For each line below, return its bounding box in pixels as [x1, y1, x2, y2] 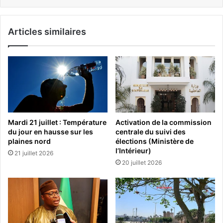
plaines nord [8, 136, 51, 145]
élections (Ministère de [115, 136, 194, 145]
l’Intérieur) [115, 146, 151, 155]
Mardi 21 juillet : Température [8, 117, 107, 126]
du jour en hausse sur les [8, 127, 93, 136]
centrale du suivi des [115, 127, 186, 136]
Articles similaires [8, 26, 86, 37]
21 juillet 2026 [14, 149, 53, 157]
